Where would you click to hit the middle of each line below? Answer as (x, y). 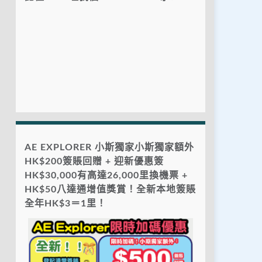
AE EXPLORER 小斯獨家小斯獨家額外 (109, 148)
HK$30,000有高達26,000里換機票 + (106, 176)
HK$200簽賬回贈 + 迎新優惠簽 (94, 162)
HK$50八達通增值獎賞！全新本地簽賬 (110, 190)
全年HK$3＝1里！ (65, 204)
